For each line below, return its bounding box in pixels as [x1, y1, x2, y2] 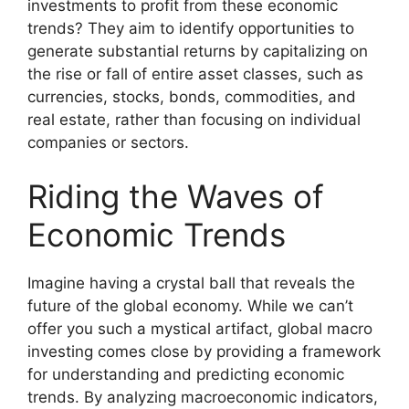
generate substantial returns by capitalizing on [27, 41, 368, 60]
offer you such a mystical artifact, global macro [27, 320, 372, 338]
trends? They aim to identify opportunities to [27, 18, 354, 37]
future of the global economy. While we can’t [27, 297, 353, 315]
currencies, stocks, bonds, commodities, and [27, 87, 356, 106]
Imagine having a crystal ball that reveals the [27, 274, 355, 292]
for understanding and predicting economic [27, 365, 344, 383]
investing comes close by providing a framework [27, 342, 381, 361]
